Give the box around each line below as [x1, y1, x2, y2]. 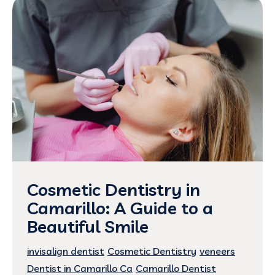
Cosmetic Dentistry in [27, 178, 200, 200]
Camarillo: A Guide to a [27, 196, 213, 219]
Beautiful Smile [27, 215, 149, 237]
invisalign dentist [27, 244, 104, 257]
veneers [199, 244, 235, 257]
